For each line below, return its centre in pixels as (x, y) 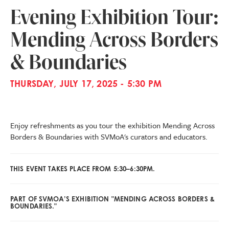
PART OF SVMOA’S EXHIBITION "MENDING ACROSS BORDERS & (112, 199)
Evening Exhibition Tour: (114, 17)
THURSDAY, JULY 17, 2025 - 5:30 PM (86, 83)
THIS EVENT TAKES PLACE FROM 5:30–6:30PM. (83, 169)
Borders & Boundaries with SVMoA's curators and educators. (109, 136)
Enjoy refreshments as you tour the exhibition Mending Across (112, 125)
